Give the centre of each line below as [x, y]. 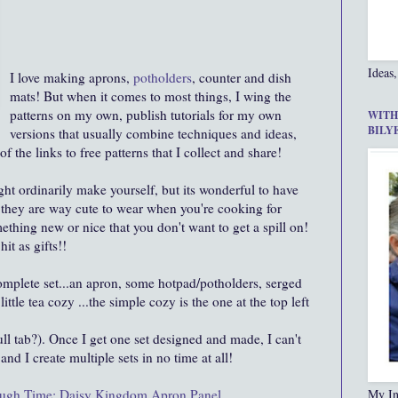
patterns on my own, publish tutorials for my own [146, 114]
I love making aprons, [70, 77]
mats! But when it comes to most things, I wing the [151, 96]
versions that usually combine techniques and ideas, [154, 133]
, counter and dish [242, 77]
